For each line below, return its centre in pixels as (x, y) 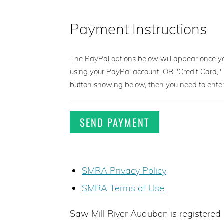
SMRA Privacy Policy (124, 170)
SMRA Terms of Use (123, 188)
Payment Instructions (138, 29)
